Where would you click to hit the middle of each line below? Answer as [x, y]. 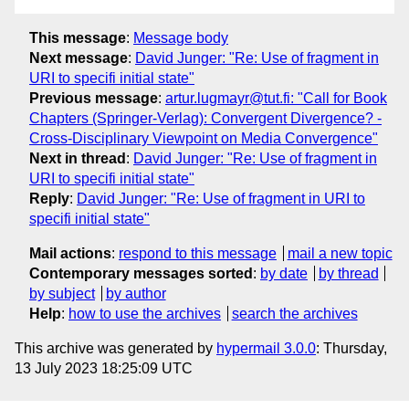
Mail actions [70, 253]
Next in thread [78, 158]
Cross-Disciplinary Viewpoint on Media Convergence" [204, 138]
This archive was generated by [115, 348]
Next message [79, 58]
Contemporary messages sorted [141, 273]
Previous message [94, 98]
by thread [348, 273]
